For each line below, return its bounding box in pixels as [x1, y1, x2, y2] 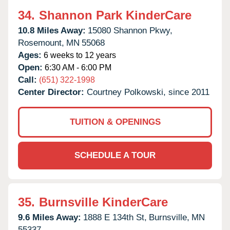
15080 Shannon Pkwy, [88, 25, 172, 35]
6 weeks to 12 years [42, 50, 116, 60]
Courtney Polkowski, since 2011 [87, 87, 209, 97]
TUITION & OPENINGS [69, 117, 161, 127]
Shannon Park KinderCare [39, 8, 191, 22]
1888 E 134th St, [83, 212, 147, 222]
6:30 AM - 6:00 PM [43, 63, 111, 72]
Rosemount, [18, 37, 64, 48]
